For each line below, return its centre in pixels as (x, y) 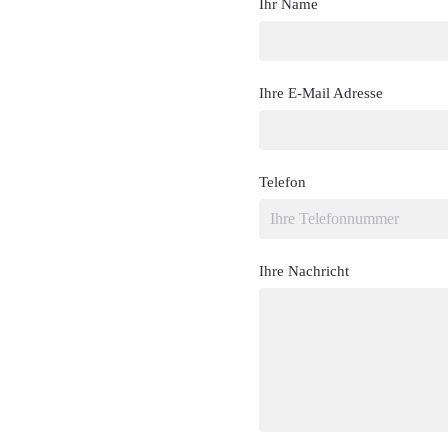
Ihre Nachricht (304, 271)
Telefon (282, 182)
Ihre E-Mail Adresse (321, 93)
